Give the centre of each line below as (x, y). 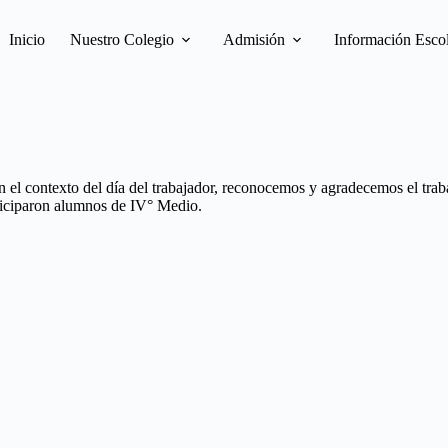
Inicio (26, 39)
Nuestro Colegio (121, 39)
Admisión (253, 39)
